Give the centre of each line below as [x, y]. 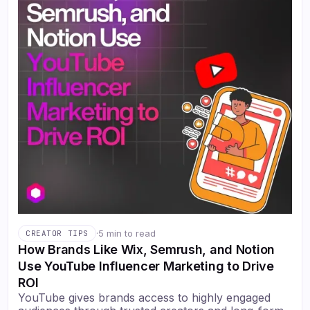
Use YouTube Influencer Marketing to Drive [146, 266]
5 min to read [127, 233]
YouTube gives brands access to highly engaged [145, 298]
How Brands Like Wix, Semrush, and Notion [147, 250]
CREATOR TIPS [57, 234]
